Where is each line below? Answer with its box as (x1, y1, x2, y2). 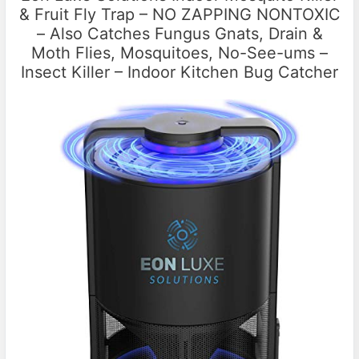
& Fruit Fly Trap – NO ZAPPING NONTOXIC (18, 5, 341, 25)
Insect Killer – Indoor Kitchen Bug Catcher (21, 63, 338, 83)
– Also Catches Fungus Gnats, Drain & (36, 24, 323, 44)
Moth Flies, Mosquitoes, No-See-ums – (31, 43, 328, 63)
